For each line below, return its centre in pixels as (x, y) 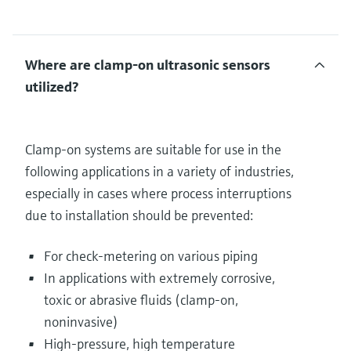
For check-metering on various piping (151, 255)
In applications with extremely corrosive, (159, 277)
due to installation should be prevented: (139, 215)
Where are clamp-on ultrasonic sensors (148, 64)
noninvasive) (81, 321)
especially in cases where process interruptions (158, 193)
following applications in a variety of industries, (159, 171)
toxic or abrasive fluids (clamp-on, (141, 299)
